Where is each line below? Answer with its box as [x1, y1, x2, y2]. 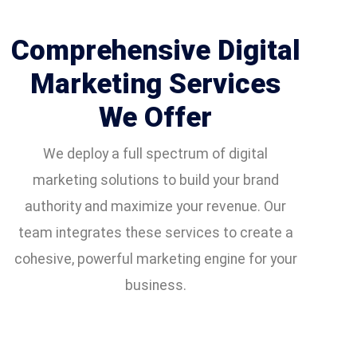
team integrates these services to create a [18, 225, 293, 241]
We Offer [99, 101, 212, 134]
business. [124, 277, 186, 293]
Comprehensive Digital [10, 34, 300, 67]
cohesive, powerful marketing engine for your [14, 251, 297, 267]
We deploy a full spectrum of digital [43, 146, 268, 162]
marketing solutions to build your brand [32, 172, 279, 188]
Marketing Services [30, 68, 280, 100]
